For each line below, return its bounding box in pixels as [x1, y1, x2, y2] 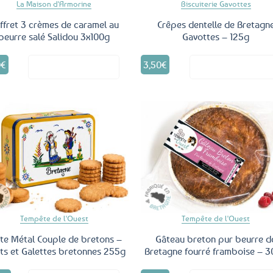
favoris [101, 159, 120, 167]
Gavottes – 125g [182, 30, 250, 43]
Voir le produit [54, 60, 116, 73]
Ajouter [101, 143, 120, 151]
